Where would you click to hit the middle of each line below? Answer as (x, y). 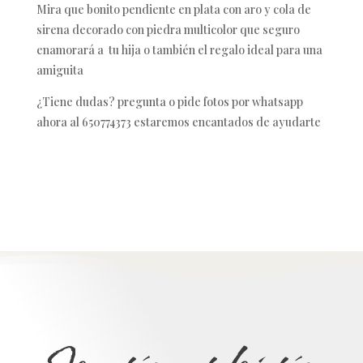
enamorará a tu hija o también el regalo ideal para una (179, 49)
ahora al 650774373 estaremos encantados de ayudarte (179, 122)
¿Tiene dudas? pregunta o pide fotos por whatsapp (170, 101)
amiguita (60, 70)
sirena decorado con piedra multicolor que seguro (168, 29)
